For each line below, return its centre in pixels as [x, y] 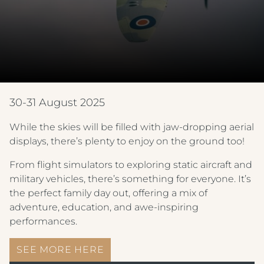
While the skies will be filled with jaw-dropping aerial [132, 127]
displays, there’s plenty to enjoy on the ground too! [127, 141]
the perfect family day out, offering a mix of [108, 193]
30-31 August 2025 [57, 103]
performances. [43, 221]
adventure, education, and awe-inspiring [104, 207]
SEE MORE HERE [60, 250]
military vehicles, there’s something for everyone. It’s [130, 179]
